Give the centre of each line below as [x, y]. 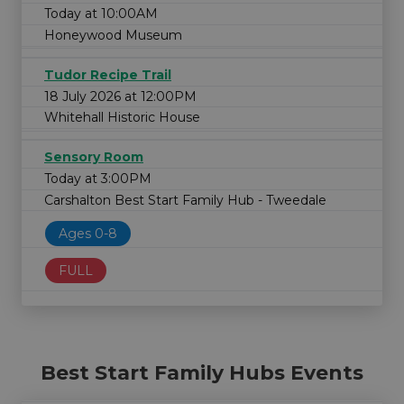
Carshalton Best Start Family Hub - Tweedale [185, 200]
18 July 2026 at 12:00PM [120, 96]
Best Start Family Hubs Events [202, 372]
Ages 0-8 [88, 234]
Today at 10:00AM [101, 14]
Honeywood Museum [113, 35]
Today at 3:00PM [98, 178]
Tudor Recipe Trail [108, 75]
